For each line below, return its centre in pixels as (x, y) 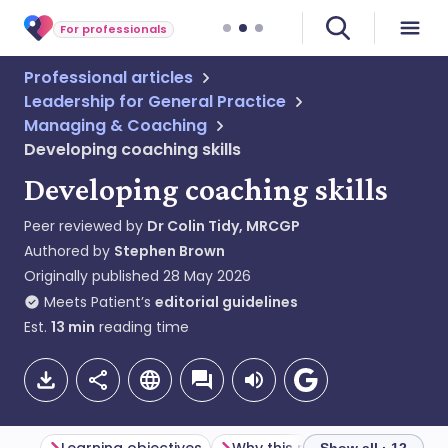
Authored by (69, 251)
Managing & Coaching (115, 125)
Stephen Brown (169, 251)
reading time (142, 327)
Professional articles (108, 77)
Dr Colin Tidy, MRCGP (223, 226)
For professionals (113, 28)
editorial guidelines (226, 302)
